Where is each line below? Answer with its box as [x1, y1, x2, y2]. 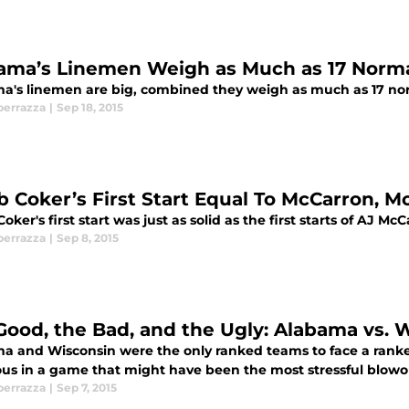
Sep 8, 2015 [57, 231, 119, 245]
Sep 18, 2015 [57, 100, 123, 114]
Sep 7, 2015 [57, 381, 117, 394]
